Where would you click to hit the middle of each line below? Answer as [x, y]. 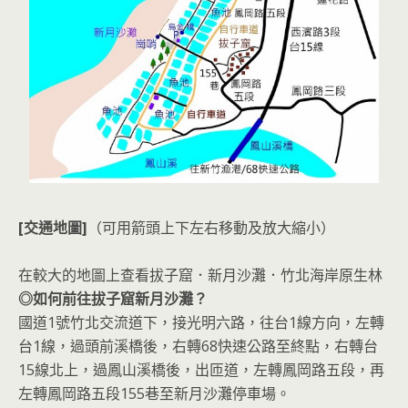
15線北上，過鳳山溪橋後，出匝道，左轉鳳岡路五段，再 [201, 369]
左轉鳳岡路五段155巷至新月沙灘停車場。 [154, 393]
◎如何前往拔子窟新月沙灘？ [113, 298]
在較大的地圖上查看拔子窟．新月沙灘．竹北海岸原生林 [200, 275]
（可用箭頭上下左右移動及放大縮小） [211, 227]
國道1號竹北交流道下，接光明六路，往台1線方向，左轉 [201, 322]
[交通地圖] [53, 227]
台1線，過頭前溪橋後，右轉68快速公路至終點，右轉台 [198, 346]
